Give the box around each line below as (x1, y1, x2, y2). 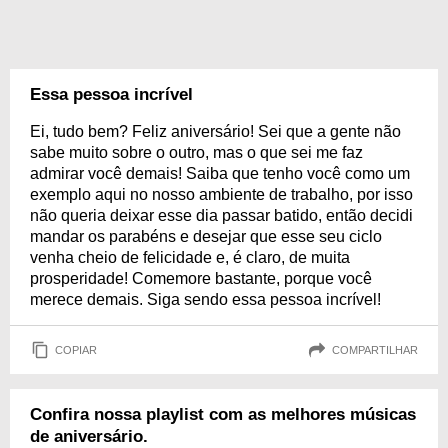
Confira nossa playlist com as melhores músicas (30, 405, 416, 424)
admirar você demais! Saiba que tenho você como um (30, 165, 410, 182)
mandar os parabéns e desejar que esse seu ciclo (30, 228, 382, 245)
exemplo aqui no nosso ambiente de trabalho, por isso (30, 186, 413, 203)
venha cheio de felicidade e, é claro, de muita (30, 249, 350, 266)
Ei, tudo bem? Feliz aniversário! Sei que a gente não (30, 123, 401, 140)
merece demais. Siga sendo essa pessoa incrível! (30, 291, 381, 308)
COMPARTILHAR (332, 343, 418, 356)
